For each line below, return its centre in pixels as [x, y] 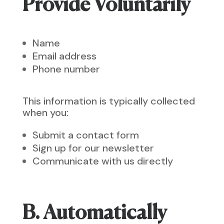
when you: [45, 112]
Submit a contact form [85, 135]
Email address [64, 56]
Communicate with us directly [102, 161]
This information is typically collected [108, 101]
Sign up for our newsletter [93, 148]
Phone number [66, 69]
